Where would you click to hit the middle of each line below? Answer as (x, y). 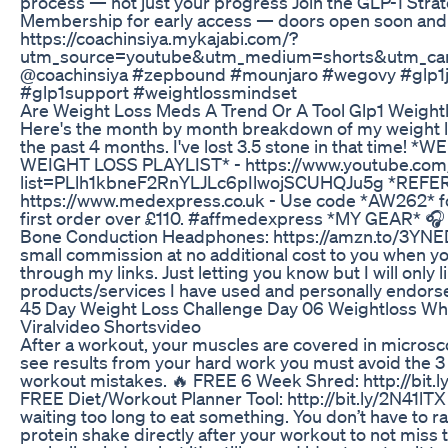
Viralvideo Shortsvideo (110, 325)
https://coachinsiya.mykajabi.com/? (159, 37)
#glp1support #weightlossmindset (158, 91)
